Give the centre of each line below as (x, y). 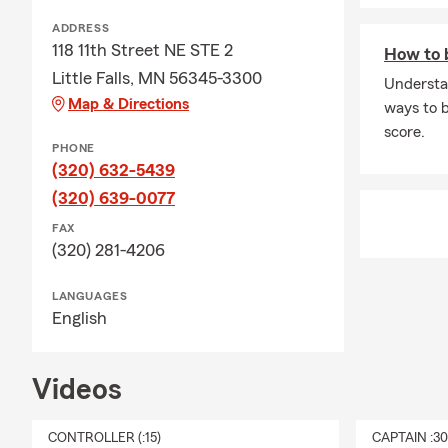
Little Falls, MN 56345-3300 (157, 78)
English (79, 318)
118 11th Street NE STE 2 (142, 50)
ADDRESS (81, 28)
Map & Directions (128, 104)
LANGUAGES (90, 296)
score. (404, 132)
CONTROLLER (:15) (104, 438)
